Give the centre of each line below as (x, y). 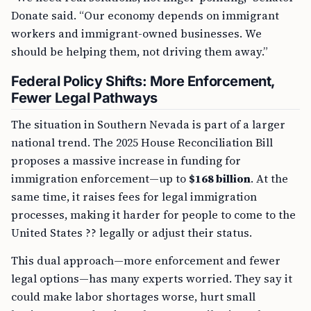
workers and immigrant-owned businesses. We (136, 33)
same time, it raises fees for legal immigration (134, 196)
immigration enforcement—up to (100, 178)
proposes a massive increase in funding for (126, 160)
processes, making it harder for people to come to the (153, 215)
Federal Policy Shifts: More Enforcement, (144, 81)
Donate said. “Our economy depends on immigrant (145, 15)
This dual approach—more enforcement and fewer (146, 260)
